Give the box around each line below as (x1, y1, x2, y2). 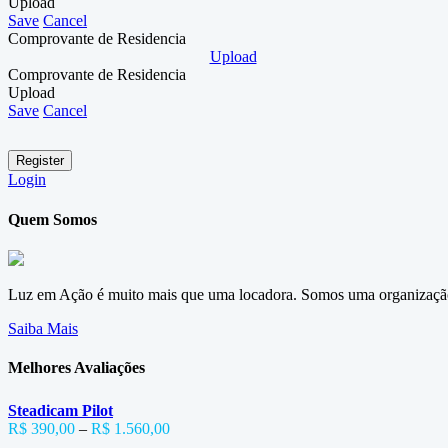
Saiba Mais (8, 319, 78, 337)
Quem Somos (8, 210, 97, 228)
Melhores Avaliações (8, 359, 145, 377)
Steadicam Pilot (8, 402, 113, 420)
